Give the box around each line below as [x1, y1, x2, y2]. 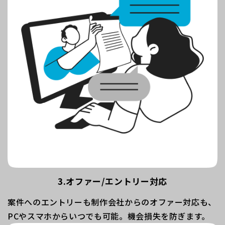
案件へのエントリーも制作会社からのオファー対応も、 [8, 195, 217, 208]
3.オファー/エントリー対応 [58, 174, 167, 187]
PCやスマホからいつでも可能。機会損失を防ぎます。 [8, 209, 210, 222]
